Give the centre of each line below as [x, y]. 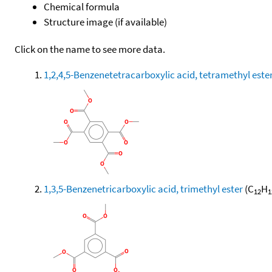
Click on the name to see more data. [90, 49]
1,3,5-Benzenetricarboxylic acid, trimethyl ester [143, 189]
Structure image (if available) [105, 22]
